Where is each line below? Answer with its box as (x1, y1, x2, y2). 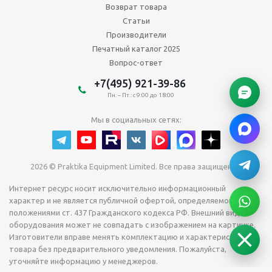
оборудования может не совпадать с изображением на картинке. (9, 220, 256, 229)
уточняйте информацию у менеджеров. (9, 257, 158, 265)
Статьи (122, 16, 150, 25)
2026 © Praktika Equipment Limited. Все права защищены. (30, 162, 242, 171)
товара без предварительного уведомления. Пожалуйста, (9, 245, 226, 253)
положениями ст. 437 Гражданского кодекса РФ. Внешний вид (9, 208, 240, 217)
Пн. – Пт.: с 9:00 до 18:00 (105, 92, 174, 98)
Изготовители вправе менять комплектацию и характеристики (9, 233, 247, 241)
